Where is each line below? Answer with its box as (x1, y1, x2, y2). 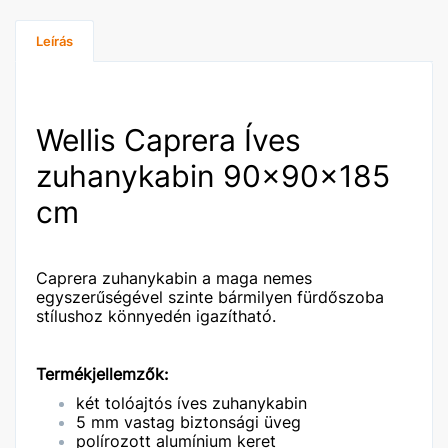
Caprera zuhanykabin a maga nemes (36, 268, 312, 288)
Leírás (36, 33, 73, 49)
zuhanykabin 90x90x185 (36, 158, 390, 194)
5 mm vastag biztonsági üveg (76, 412, 301, 432)
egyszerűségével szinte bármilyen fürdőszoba (36, 287, 384, 307)
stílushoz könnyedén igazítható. (36, 306, 276, 326)
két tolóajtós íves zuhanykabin (76, 393, 307, 413)
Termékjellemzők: (36, 364, 168, 384)
